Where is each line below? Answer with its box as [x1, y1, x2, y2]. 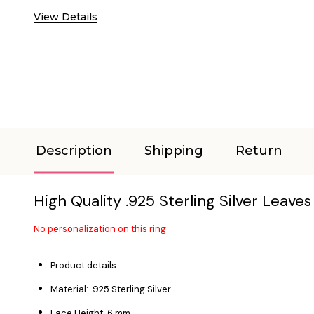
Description [36, 142, 112, 158]
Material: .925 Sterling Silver [50, 282, 171, 295]
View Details [34, 10, 97, 23]
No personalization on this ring [34, 222, 168, 235]
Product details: [50, 259, 118, 271]
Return [235, 142, 282, 158]
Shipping [144, 142, 203, 158]
